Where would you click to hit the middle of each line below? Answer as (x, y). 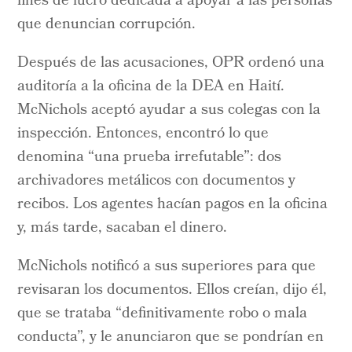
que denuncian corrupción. (107, 25)
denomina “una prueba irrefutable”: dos (150, 158)
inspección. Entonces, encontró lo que (143, 134)
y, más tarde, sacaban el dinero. (123, 228)
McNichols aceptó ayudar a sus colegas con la (169, 110)
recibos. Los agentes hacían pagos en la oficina (173, 205)
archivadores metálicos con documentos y (157, 181)
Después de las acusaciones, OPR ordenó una (171, 63)
